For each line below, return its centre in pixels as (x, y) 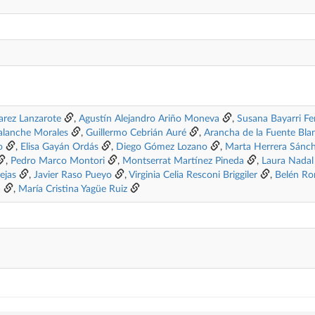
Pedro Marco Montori (58, 161)
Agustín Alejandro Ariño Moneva (149, 119)
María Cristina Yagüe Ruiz (73, 189)
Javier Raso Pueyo (73, 175)
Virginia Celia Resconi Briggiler (193, 175)
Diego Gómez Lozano (162, 147)
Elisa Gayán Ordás (59, 147)
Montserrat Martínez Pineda (183, 161)
